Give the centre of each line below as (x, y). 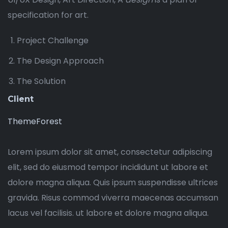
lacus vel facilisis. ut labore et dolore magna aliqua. (108, 213)
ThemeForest (35, 122)
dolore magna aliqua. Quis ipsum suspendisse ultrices (113, 183)
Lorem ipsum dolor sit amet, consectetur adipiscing (110, 152)
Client (21, 99)
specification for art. (48, 15)
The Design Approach (60, 61)
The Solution (41, 81)
